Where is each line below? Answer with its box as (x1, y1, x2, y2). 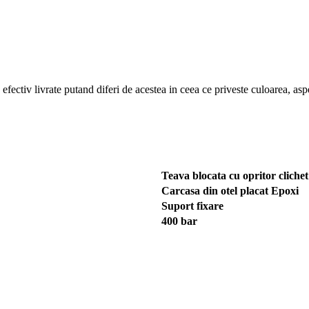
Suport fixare (161, 199, 223, 212)
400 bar (161, 215, 197, 227)
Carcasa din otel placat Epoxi (161, 184, 299, 197)
